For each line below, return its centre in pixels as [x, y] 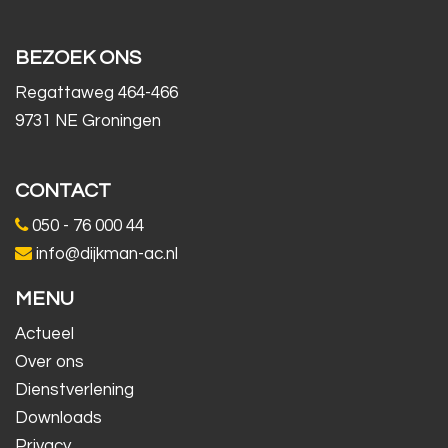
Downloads [58, 417]
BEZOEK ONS [78, 57]
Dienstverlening [74, 389]
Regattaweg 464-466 [96, 92]
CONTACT [63, 190]
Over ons [49, 361]
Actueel [44, 333]
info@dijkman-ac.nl [105, 253]
